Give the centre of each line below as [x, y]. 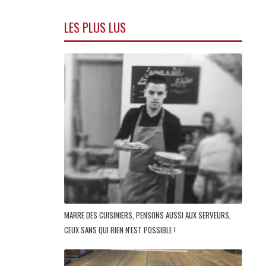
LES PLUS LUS [95, 27]
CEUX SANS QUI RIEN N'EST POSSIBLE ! [121, 230]
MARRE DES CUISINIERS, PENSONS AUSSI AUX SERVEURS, [148, 215]
